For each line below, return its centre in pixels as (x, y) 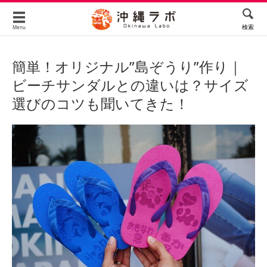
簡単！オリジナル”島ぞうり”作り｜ (127, 66)
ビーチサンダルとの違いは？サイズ (130, 85)
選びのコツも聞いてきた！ (100, 103)
